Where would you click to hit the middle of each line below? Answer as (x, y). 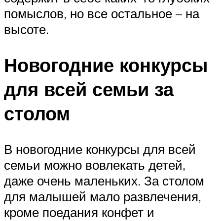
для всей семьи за (89, 89)
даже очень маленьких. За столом (104, 180)
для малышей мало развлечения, (103, 196)
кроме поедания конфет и (79, 212)
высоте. (26, 29)
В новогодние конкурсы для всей (100, 149)
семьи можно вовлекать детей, (95, 165)
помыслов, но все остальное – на (102, 13)
